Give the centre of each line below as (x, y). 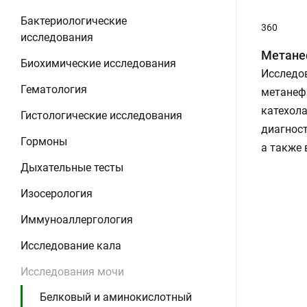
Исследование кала (71, 246)
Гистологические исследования (101, 115)
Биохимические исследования (98, 63)
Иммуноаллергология (77, 220)
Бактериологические (74, 21)
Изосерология (57, 194)
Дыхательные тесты (72, 168)
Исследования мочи (72, 272)
